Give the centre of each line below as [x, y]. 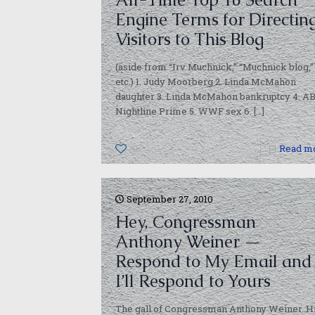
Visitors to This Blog [189, 39]
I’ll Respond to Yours [193, 281]
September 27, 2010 [169, 199]
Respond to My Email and [213, 261]
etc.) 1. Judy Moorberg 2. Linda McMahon [205, 82]
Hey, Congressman [185, 222]
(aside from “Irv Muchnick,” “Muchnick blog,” [214, 67]
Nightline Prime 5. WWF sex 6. [183, 111]
